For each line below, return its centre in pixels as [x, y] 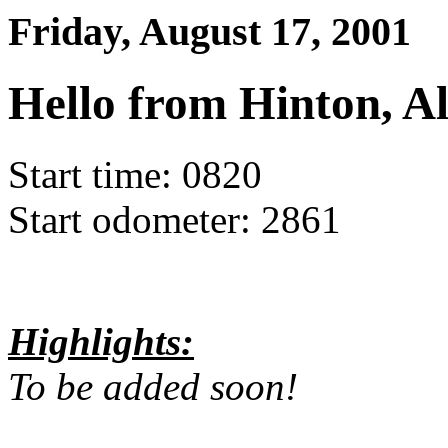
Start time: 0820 [135, 174]
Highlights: [101, 341]
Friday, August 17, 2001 [209, 31]
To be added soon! [153, 386]
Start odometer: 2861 [174, 219]
